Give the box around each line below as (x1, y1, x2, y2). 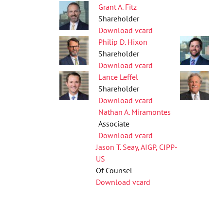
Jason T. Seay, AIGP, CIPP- (96, 142, 178, 152)
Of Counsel (96, 165, 133, 175)
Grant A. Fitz (98, 2, 137, 12)
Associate (98, 119, 129, 128)
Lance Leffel (98, 72, 138, 82)
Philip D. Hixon (98, 37, 147, 47)
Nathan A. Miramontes (98, 107, 171, 117)
